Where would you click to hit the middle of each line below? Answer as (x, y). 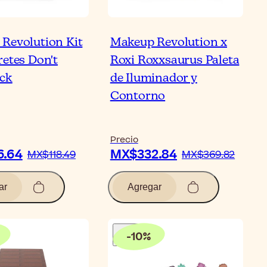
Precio (124, 140)
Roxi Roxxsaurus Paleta (175, 60)
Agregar (144, 187)
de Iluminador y (153, 78)
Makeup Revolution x (168, 43)
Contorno (138, 96)
